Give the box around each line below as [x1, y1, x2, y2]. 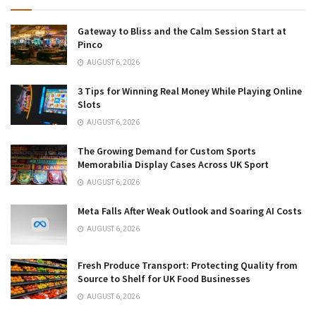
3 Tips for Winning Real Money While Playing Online [78, 84, 302, 97]
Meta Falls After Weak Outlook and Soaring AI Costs [78, 204, 302, 217]
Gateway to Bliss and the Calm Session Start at [78, 24, 286, 37]
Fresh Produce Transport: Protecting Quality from [78, 259, 298, 272]
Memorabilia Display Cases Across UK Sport [78, 157, 269, 171]
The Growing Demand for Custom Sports [78, 144, 256, 157]
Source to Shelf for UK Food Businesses [78, 272, 250, 286]
